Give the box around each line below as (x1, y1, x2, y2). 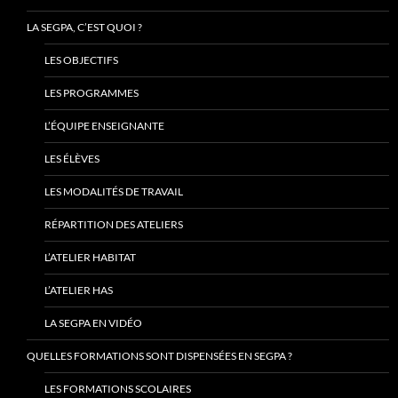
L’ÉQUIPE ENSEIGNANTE (44, 119, 164, 133)
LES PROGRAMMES (44, 86, 139, 100)
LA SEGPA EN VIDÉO (44, 316, 142, 330)
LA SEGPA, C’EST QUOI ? (27, 20, 142, 35)
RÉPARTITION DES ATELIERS (44, 218, 183, 232)
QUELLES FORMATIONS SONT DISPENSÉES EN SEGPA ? (27, 349, 292, 363)
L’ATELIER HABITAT (44, 251, 136, 265)
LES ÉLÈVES (44, 152, 99, 166)
